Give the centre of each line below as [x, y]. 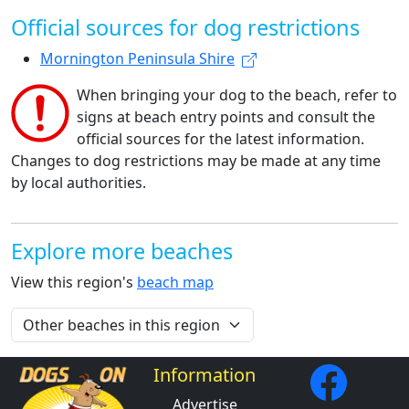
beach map [175, 283]
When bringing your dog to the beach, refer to [237, 95]
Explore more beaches [122, 252]
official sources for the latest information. [220, 139]
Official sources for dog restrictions [185, 28]
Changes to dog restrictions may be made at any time [196, 161]
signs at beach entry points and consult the [226, 117]
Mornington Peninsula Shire [137, 59]
